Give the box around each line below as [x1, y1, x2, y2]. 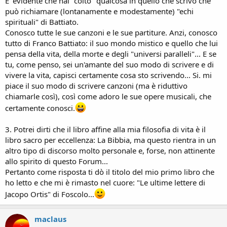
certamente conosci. [5, 103, 75, 113]
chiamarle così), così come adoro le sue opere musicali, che [5, 91, 211, 101]
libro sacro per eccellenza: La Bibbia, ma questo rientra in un [5, 135, 216, 145]
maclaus [34, 214, 66, 224]
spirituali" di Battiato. [5, 17, 79, 27]
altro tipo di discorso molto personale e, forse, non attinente [5, 145, 215, 156]
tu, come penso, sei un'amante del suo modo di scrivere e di [5, 59, 214, 69]
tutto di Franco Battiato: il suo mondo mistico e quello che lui [5, 38, 218, 48]
